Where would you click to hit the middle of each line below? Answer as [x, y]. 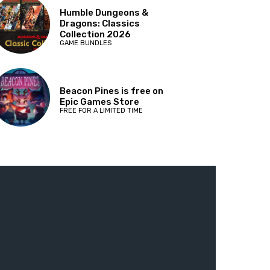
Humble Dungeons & [104, 12]
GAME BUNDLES [86, 43]
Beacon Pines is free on [112, 91]
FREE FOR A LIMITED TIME [102, 110]
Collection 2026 [96, 34]
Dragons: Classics [100, 23]
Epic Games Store [100, 102]
